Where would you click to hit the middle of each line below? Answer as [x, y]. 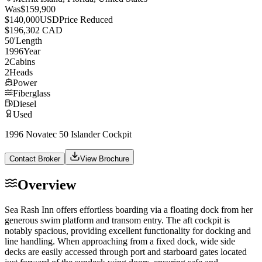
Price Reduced [86, 19]
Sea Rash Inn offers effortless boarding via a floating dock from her [129, 209]
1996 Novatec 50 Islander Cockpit [68, 134]
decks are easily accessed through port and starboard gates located [126, 251]
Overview [47, 185]
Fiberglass [32, 93]
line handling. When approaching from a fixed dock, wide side [120, 241]
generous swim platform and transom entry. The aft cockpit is [117, 220]
